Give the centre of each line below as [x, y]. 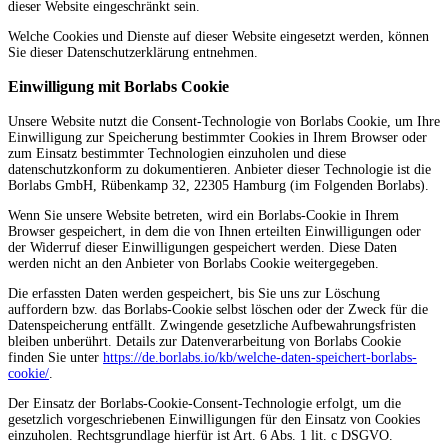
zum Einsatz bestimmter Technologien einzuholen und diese [177, 153]
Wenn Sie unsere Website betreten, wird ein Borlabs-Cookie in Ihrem [203, 215]
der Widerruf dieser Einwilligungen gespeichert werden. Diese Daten [202, 247]
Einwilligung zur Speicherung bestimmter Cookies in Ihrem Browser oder [217, 137]
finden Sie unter [55, 357]
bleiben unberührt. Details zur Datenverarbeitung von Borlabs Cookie [204, 341]
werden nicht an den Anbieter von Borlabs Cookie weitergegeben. [193, 263]
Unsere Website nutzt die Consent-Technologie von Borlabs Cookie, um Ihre [224, 121]
